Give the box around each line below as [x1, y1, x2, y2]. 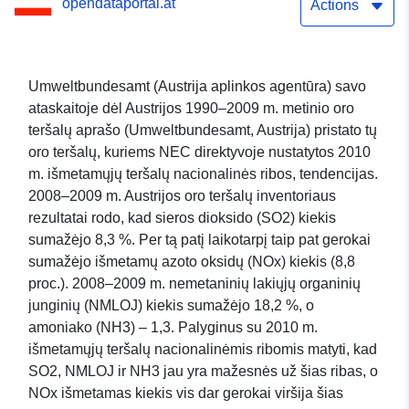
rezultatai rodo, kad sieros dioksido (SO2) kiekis [28, 210, 336, 226]
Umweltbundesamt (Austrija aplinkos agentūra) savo [28, 79, 366, 95]
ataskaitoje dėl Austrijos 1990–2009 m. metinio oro [28, 100, 354, 117]
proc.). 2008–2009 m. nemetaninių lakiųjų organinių [28, 276, 361, 292]
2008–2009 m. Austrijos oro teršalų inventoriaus [28, 188, 336, 204]
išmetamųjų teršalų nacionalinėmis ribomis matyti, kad [28, 341, 377, 358]
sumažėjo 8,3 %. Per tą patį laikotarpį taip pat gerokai [28, 232, 371, 248]
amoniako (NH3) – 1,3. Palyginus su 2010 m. [28, 320, 318, 336]
